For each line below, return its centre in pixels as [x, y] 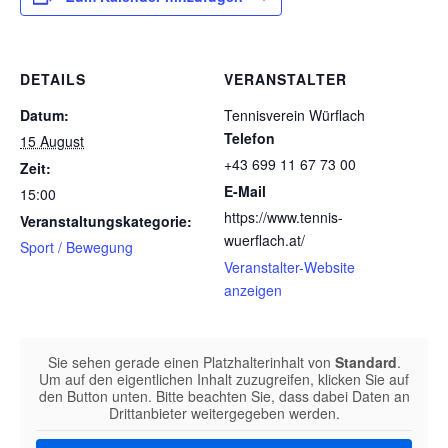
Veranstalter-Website [289, 267]
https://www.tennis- [283, 217]
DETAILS [53, 79]
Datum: [44, 115]
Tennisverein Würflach [294, 115]
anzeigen [253, 290]
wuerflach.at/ [264, 240]
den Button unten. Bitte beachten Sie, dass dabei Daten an [224, 396]
